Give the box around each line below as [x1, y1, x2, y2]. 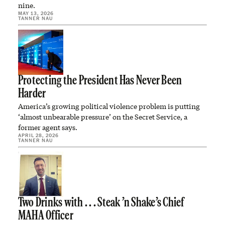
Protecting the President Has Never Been [18, 75, 182, 87]
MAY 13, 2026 [18, 10, 54, 16]
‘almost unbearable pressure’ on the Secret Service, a [18, 112, 187, 122]
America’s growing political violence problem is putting [18, 101, 200, 111]
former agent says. [18, 123, 77, 132]
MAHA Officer [18, 210, 73, 222]
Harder [18, 88, 46, 100]
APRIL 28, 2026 [18, 132, 59, 138]
